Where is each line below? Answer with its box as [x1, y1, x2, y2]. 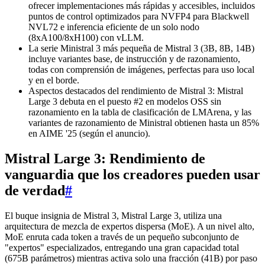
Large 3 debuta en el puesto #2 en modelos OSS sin [28, 96, 221, 107]
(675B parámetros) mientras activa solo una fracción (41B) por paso [5, 253, 257, 264]
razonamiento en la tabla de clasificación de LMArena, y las [28, 107, 251, 118]
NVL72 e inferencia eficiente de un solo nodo [28, 22, 199, 33]
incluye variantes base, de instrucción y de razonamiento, [28, 54, 240, 64]
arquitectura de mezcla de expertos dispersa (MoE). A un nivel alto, [5, 221, 254, 232]
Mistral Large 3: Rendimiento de [5, 151, 205, 167]
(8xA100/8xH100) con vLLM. [28, 33, 144, 43]
